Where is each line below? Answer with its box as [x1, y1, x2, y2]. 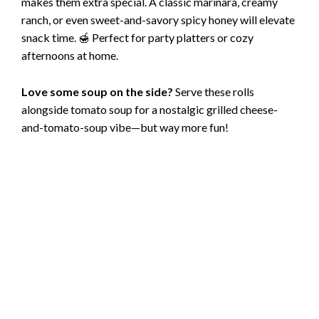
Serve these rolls [173, 84, 254, 98]
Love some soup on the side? [21, 84, 173, 98]
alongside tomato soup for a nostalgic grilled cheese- [21, 102, 278, 116]
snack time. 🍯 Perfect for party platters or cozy [21, 31, 253, 45]
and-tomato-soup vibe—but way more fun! [21, 120, 229, 134]
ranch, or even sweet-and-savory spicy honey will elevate [21, 13, 295, 27]
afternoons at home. [21, 48, 118, 63]
